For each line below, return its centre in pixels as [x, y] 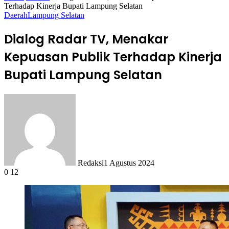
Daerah [16, 15]
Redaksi [91, 163]
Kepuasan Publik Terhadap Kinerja [113, 57]
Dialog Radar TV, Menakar [86, 39]
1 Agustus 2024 [129, 163]
